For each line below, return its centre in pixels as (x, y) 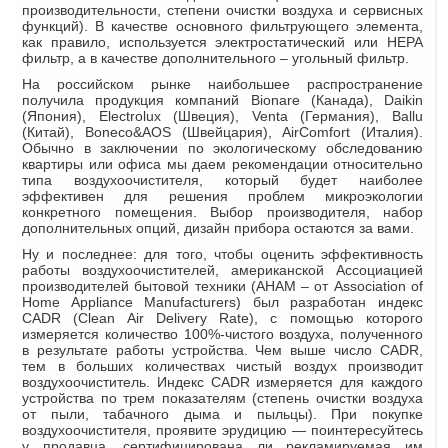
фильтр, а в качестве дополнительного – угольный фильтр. (215, 57)
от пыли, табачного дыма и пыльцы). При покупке (222, 413)
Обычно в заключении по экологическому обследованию (222, 147)
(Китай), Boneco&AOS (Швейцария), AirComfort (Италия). (222, 131)
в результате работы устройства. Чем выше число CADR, (222, 349)
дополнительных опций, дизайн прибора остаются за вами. (218, 227)
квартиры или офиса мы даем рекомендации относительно (222, 163)
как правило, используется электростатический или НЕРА (222, 41)
